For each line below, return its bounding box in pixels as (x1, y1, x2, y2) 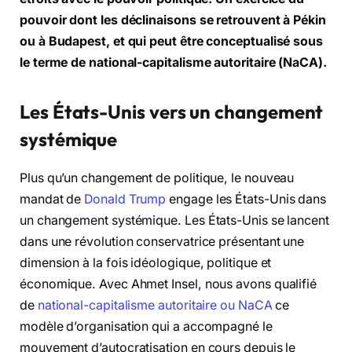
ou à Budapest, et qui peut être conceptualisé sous (20, 34, 324, 49)
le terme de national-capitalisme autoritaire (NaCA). (20, 55, 327, 70)
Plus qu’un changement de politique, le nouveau (20, 170, 295, 186)
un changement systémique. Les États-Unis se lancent (20, 213, 329, 229)
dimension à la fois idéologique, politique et (20, 255, 272, 271)
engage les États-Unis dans (166, 192, 327, 207)
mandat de (20, 192, 85, 207)
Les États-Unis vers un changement (20, 100, 324, 124)
